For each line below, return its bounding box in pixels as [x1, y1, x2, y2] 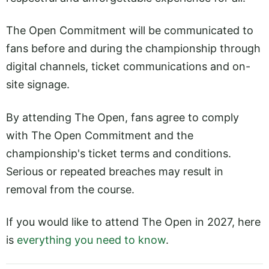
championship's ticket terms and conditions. [6, 147, 231, 160]
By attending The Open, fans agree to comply [6, 110, 239, 124]
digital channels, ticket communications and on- [6, 60, 250, 73]
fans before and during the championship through [6, 42, 261, 55]
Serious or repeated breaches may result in [6, 165, 223, 178]
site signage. [6, 78, 70, 91]
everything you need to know [17, 234, 166, 247]
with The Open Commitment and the [6, 128, 193, 142]
